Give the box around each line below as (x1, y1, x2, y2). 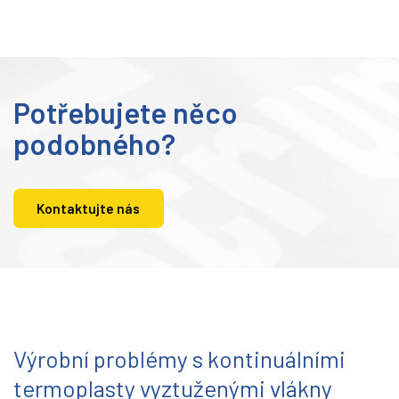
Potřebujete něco (13, 94, 238, 131)
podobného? (13, 126, 175, 162)
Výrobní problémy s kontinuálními (13, 345, 346, 373)
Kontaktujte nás (37, 199, 141, 216)
